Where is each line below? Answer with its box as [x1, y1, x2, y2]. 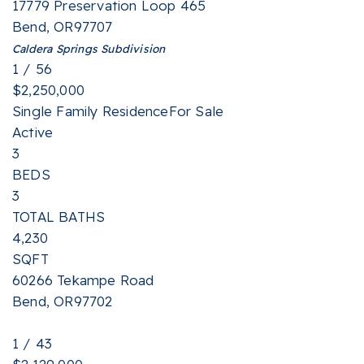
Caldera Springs [12, 41, 97, 55]
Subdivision [97, 41, 166, 55]
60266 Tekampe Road [12, 271, 154, 288]
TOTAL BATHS [12, 208, 106, 225]
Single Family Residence [12, 102, 169, 119]
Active [12, 123, 54, 141]
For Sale [168, 102, 224, 119]
